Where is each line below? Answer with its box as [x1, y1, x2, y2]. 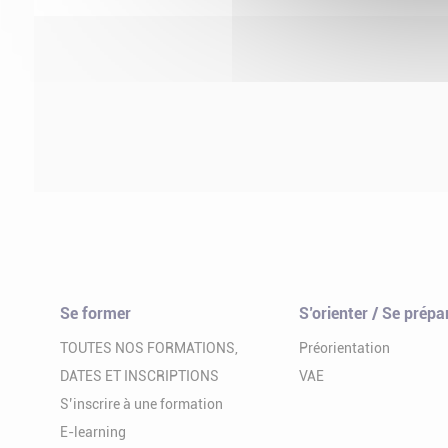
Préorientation [299, 340, 390, 356]
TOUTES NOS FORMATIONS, [60, 340, 238, 356]
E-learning [60, 424, 126, 440]
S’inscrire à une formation [60, 396, 223, 412]
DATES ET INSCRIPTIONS [60, 368, 219, 384]
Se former [60, 304, 131, 323]
